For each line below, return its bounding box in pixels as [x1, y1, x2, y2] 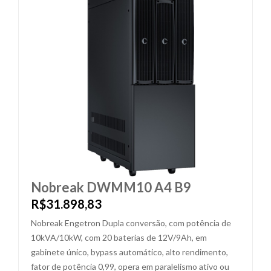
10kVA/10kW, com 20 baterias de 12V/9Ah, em [31, 232, 207, 243]
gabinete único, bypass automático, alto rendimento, [31, 247, 228, 257]
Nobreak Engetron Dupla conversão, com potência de [31, 218, 231, 228]
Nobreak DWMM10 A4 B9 [31, 179, 191, 195]
